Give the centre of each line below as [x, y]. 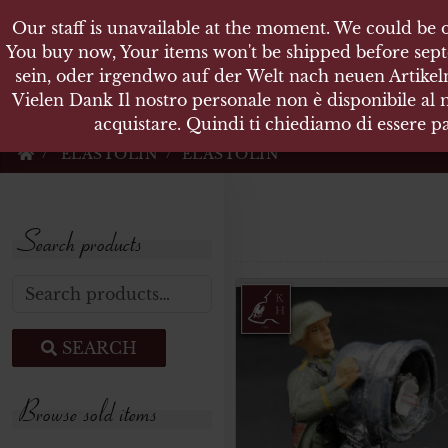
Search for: [56, 286]
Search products [80, 240]
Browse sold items [88, 410]
